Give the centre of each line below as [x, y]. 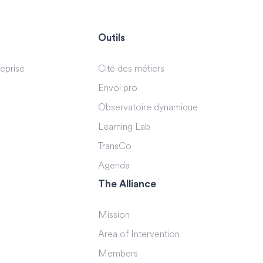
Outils [112, 38]
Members [118, 254]
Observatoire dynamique [148, 108]
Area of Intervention [139, 235]
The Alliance [127, 184]
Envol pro [118, 88]
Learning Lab [124, 127]
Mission [114, 215]
